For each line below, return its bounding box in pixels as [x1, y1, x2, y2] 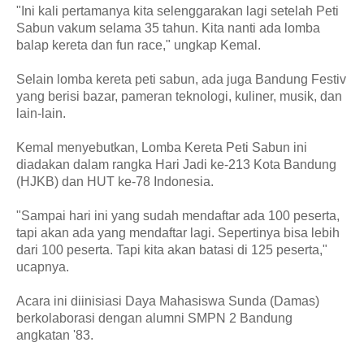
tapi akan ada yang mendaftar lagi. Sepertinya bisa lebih [16, 225, 340, 240]
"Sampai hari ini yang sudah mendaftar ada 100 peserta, [16, 208, 340, 223]
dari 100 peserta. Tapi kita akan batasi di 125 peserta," [16, 242, 327, 257]
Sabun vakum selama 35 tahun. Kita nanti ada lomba [16, 20, 320, 35]
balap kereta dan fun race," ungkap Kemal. [16, 37, 261, 52]
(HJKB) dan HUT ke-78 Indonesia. [16, 174, 217, 188]
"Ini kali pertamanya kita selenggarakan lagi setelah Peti [16, 3, 339, 18]
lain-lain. [16, 106, 66, 120]
